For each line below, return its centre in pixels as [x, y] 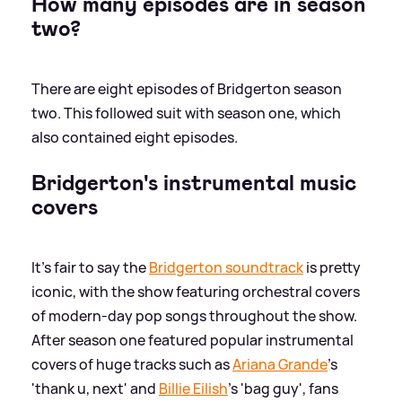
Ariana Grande [280, 365]
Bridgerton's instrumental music [194, 184]
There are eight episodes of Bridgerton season [187, 89]
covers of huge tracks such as [132, 365]
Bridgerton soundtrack [226, 268]
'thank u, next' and [95, 389]
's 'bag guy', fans [283, 389]
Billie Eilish [193, 389]
